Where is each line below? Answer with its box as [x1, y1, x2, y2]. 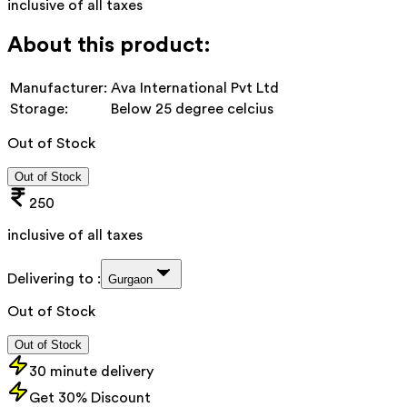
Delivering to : [7, 271, 101, 286]
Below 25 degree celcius [111, 101, 273, 116]
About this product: [7, 34, 211, 56]
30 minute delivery [29, 363, 154, 379]
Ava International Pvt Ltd [111, 80, 279, 95]
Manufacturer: [10, 80, 107, 95]
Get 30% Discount [29, 390, 151, 405]
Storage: [10, 101, 68, 116]
